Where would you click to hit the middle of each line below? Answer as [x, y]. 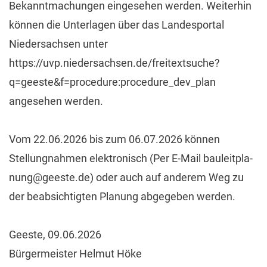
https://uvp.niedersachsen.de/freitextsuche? [114, 63]
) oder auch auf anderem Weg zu [167, 177]
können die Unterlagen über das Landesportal [117, 24]
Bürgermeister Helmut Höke [75, 253]
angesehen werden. [56, 101]
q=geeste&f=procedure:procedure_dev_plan [112, 82]
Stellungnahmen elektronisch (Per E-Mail [106, 158]
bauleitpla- [228, 158]
